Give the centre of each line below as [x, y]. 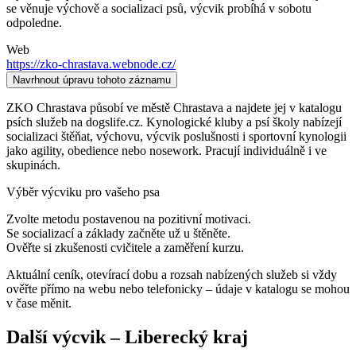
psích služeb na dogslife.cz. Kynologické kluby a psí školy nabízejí [174, 122]
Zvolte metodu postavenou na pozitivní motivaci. [129, 219]
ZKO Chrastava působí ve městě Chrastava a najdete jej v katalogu [174, 107]
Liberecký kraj [186, 337]
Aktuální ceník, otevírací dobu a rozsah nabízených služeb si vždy [172, 274]
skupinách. [33, 164]
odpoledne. [34, 22]
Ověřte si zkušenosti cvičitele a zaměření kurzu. [125, 247]
